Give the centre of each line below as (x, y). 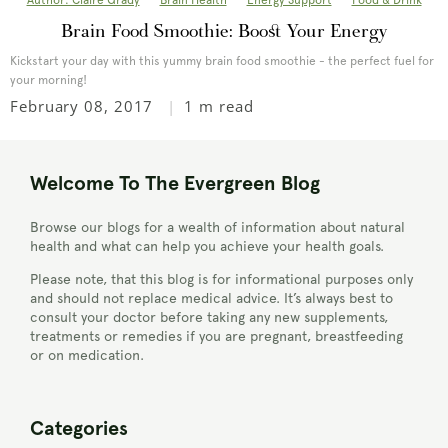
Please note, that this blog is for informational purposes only (221, 279)
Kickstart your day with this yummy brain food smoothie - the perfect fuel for (222, 61)
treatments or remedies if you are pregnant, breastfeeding (216, 336)
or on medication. (87, 355)
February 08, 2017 (82, 106)
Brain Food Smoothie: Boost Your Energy (224, 31)
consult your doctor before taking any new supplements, (209, 317)
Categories (79, 429)
